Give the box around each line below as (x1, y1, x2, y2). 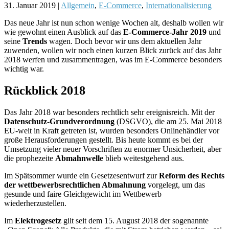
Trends (22, 36, 47, 45)
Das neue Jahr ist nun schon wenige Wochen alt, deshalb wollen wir (4, 18, 223, 27)
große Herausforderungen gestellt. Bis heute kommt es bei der (4, 135, 203, 144)
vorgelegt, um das (146, 180, 205, 189)
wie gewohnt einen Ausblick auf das (4, 27, 123, 36)
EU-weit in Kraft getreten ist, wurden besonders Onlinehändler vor (4, 126, 219, 135)
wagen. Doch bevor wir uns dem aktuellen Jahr (47, 36, 201, 45)
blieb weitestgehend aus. (103, 153, 184, 163)
